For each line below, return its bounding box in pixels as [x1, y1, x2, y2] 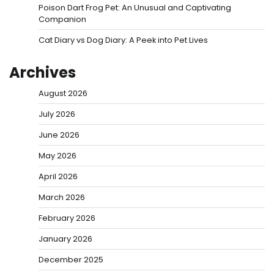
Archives [9, 62, 76, 83]
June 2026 [39, 129, 80, 141]
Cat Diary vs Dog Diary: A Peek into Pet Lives [39, 34, 208, 46]
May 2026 [39, 150, 76, 162]
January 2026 [39, 233, 92, 245]
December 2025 [39, 254, 103, 266]
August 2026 [39, 87, 87, 100]
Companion [39, 13, 86, 26]
